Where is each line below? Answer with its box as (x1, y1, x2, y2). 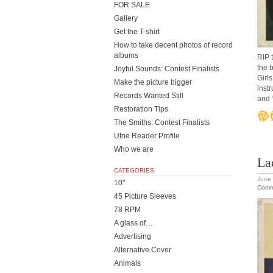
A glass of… (114, 219, 153, 227)
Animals (114, 259, 141, 268)
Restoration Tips (114, 105, 168, 113)
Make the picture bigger (114, 78, 192, 87)
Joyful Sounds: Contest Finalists (114, 65, 219, 73)
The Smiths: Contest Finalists (114, 118, 210, 127)
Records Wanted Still (114, 91, 183, 100)
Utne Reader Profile (114, 132, 180, 140)
